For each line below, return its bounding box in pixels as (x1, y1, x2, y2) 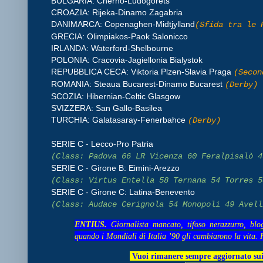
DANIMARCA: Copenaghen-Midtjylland (51, 19, 195, 29)
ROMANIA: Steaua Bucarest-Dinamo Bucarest (51, 79, 225, 89)
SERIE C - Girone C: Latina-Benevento (51, 187, 195, 197)
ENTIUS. (75, 220, 107, 230)
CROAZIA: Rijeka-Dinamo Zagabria (51, 7, 183, 17)
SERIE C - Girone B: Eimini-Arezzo (51, 163, 180, 173)
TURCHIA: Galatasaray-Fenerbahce (51, 114, 188, 124)
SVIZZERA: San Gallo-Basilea (51, 103, 162, 113)
